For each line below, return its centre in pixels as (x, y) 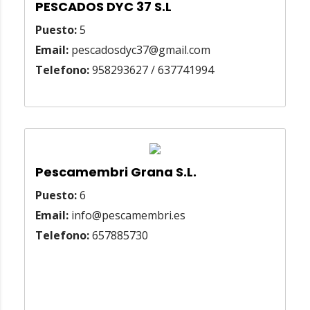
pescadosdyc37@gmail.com (139, 50)
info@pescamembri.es (127, 216)
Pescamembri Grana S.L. (116, 172)
